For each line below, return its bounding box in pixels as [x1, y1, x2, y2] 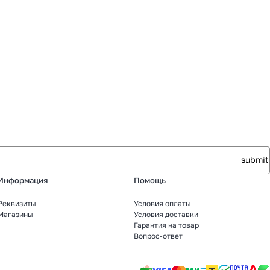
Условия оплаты [134, 199, 191, 208]
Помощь [134, 175, 166, 185]
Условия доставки [134, 210, 198, 219]
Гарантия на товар [134, 221, 199, 230]
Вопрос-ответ [134, 231, 183, 240]
